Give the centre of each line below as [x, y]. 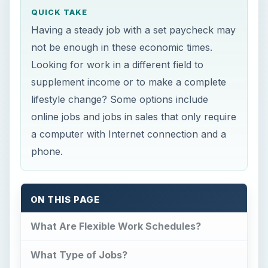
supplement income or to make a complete [129, 82]
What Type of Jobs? [79, 255]
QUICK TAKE [60, 12]
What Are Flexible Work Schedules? [115, 226]
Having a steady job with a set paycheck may [134, 30]
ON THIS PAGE [65, 200]
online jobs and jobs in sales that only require [134, 117]
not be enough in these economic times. [122, 48]
